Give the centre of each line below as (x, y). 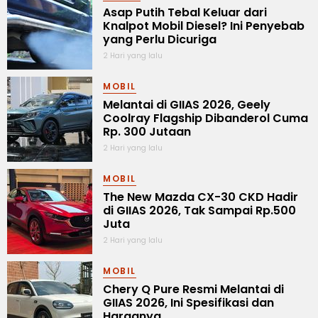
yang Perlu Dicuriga (160, 39)
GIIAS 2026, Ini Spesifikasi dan (188, 302)
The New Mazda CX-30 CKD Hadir (201, 197)
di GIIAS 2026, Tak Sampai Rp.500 (199, 210)
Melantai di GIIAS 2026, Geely (187, 104)
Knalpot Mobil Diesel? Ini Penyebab (204, 26)
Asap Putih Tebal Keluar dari (185, 12)
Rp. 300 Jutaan (147, 131)
